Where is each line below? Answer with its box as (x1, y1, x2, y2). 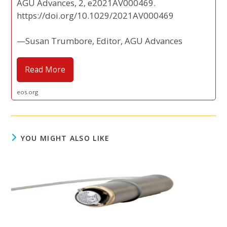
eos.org (17, 88, 39, 96)
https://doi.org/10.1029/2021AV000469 (17, 9, 174, 21)
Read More (25, 64, 66, 75)
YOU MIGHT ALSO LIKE (20, 133, 110, 143)
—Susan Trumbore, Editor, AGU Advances (17, 34, 183, 47)
